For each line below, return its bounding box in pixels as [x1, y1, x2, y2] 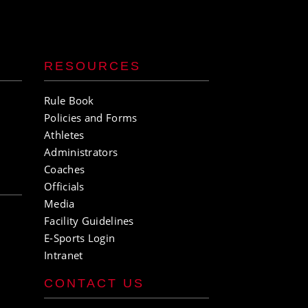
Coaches [44, 162, 85, 176]
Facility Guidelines [44, 214, 134, 228]
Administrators [44, 145, 118, 159]
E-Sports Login [44, 231, 115, 245]
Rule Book [44, 93, 94, 107]
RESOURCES [44, 59, 141, 73]
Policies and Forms [44, 111, 137, 124]
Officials [44, 179, 85, 193]
